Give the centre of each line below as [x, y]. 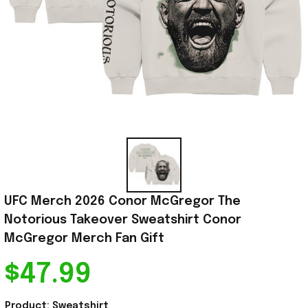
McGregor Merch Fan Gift [84, 239]
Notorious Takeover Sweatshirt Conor [123, 220]
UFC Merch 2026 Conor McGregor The [122, 202]
